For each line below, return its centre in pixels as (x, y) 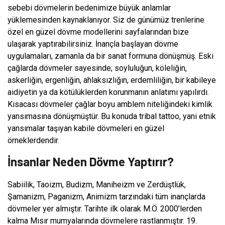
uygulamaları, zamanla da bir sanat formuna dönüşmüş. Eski (110, 56)
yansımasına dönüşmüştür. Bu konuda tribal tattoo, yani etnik (112, 116)
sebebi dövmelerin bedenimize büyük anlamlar (89, 8)
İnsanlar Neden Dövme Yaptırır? (91, 161)
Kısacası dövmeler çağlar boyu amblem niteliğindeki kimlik (110, 104)
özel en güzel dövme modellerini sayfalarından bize (98, 32)
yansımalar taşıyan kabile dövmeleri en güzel (86, 128)
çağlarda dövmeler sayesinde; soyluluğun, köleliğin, (97, 68)
